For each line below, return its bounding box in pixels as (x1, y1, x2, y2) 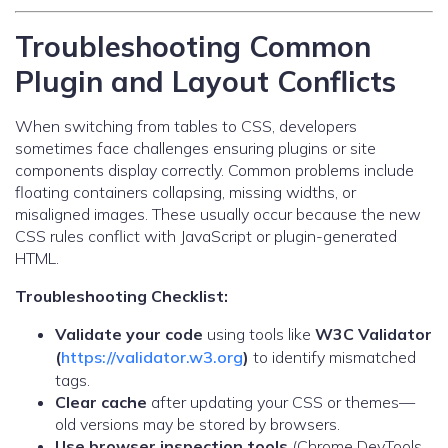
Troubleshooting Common (15, 28, 371, 65)
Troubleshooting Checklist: (15, 286, 228, 307)
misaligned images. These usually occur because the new (15, 204, 421, 225)
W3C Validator (315, 324, 432, 345)
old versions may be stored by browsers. (55, 414, 340, 435)
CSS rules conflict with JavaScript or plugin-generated (15, 226, 397, 247)
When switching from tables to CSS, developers (15, 116, 357, 137)
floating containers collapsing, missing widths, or (15, 182, 356, 203)
